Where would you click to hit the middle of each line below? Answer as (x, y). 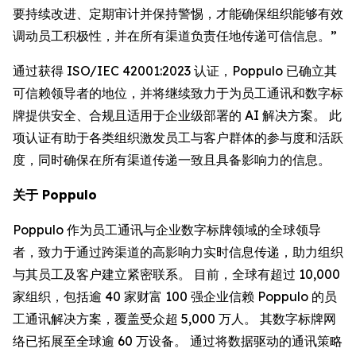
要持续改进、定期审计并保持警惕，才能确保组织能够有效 (178, 14)
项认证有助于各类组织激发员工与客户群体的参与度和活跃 (178, 137)
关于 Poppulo (55, 195)
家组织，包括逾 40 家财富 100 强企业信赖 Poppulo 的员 (175, 296)
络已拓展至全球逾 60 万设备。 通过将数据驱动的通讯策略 (178, 341)
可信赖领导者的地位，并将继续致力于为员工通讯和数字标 (178, 93)
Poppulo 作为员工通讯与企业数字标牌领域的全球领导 (167, 230)
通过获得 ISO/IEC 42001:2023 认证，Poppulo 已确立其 (175, 71)
